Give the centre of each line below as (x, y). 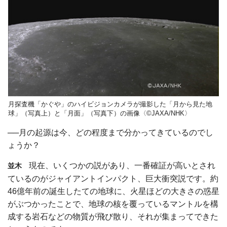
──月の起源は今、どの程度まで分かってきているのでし (110, 132)
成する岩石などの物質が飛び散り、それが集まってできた (113, 216)
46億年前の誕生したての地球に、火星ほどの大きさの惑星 (113, 191)
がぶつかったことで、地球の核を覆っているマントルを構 (113, 204)
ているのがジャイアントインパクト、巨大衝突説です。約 (113, 178)
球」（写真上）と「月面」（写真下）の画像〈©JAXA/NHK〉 (100, 113)
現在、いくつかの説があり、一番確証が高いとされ (122, 165)
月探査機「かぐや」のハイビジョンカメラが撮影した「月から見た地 (110, 104)
